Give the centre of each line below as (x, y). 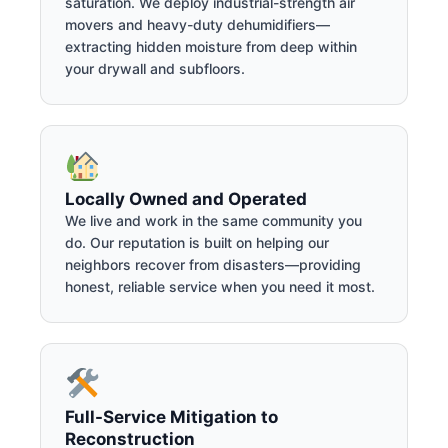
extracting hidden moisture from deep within (211, 46)
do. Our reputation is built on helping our (197, 242)
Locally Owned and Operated (186, 198)
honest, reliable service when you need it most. (220, 286)
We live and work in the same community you (213, 220)
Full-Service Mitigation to (171, 416)
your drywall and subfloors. (155, 68)
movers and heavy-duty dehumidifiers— (197, 24)
